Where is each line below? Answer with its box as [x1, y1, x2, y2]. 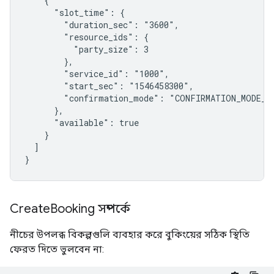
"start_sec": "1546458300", [24, 80, 194, 92]
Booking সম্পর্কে [50, 201, 130, 217]
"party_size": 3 [24, 43, 149, 55]
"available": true [24, 116, 139, 128]
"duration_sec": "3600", [24, 18, 179, 31]
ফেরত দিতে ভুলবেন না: [10, 243, 104, 255]
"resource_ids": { [24, 31, 149, 43]
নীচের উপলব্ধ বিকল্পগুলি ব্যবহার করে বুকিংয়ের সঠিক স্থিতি [10, 228, 250, 240]
